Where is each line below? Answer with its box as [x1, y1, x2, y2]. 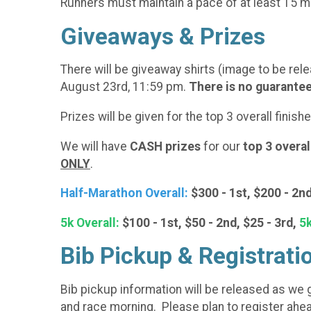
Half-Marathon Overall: [60, 186, 188, 201]
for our [201, 139, 243, 153]
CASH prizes [130, 139, 201, 153]
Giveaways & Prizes [60, 22, 265, 50]
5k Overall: [60, 215, 119, 230]
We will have [60, 139, 130, 153]
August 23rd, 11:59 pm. [60, 80, 189, 94]
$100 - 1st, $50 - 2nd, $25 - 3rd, [119, 215, 299, 230]
